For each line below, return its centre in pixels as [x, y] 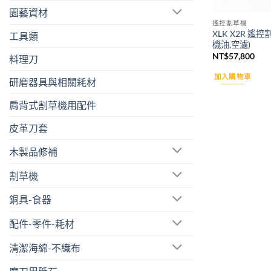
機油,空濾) [231, 44]
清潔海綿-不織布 [45, 248]
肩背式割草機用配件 [53, 105]
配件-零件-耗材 [42, 224]
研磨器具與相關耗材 [53, 82]
